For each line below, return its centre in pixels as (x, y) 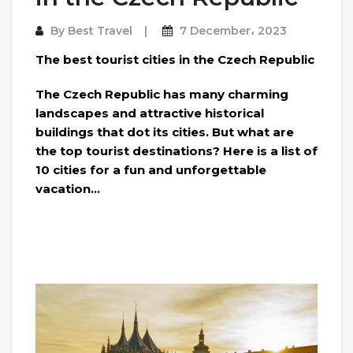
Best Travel (100, 30)
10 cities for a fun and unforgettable (151, 169)
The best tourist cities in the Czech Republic (175, 59)
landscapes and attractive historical (150, 113)
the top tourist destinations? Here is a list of (176, 150)
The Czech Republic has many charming (162, 94)
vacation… (68, 188)
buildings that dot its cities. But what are (165, 132)
